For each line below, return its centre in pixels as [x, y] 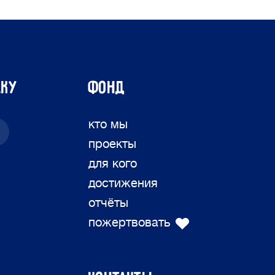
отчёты [108, 203]
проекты [112, 144]
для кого [113, 164]
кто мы [108, 124]
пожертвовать [129, 223]
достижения [123, 183]
